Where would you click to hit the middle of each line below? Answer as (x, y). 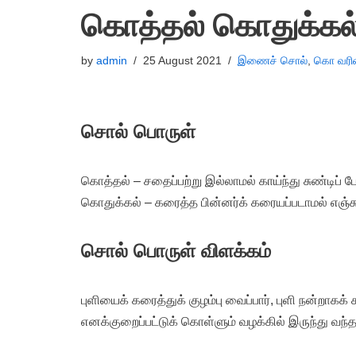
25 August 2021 (182, 60)
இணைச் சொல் (273, 60)
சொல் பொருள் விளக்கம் (176, 251)
